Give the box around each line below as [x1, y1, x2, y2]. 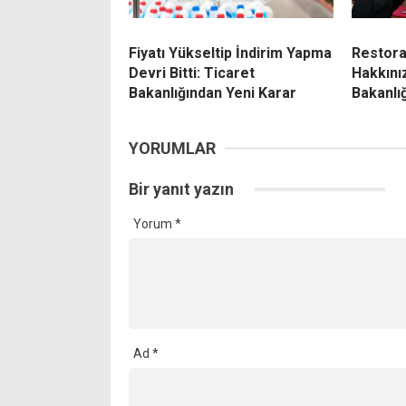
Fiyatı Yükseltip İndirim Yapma [129, 44, 332, 63]
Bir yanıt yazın [129, 179, 237, 199]
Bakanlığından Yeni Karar [129, 84, 296, 102]
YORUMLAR [129, 139, 216, 159]
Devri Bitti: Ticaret [129, 64, 255, 82]
